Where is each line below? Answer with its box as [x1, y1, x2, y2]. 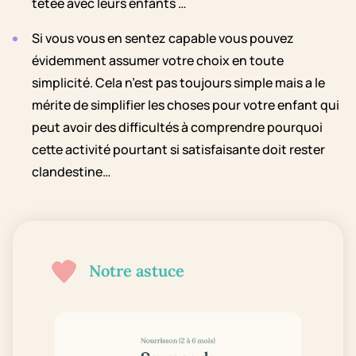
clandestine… [32, 163, 111, 181]
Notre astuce [89, 261, 184, 281]
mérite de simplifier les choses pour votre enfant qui [32, 96, 339, 114]
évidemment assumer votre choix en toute [32, 52, 284, 70]
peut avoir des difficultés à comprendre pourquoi [32, 118, 323, 137]
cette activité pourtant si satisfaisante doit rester [32, 141, 325, 159]
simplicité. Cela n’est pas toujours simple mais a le [32, 74, 325, 92]
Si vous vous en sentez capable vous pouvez [32, 29, 294, 48]
